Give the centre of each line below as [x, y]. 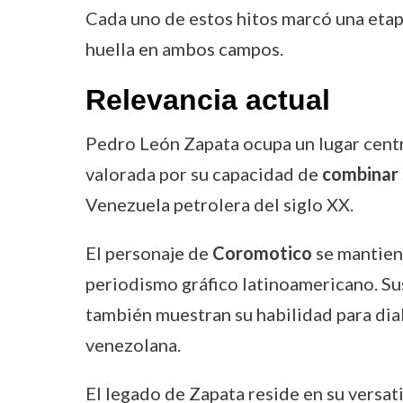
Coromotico [262, 253]
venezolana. [133, 345]
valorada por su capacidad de [203, 174]
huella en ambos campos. [184, 49]
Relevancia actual [207, 100]
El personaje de [148, 253]
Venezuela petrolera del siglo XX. [219, 204]
